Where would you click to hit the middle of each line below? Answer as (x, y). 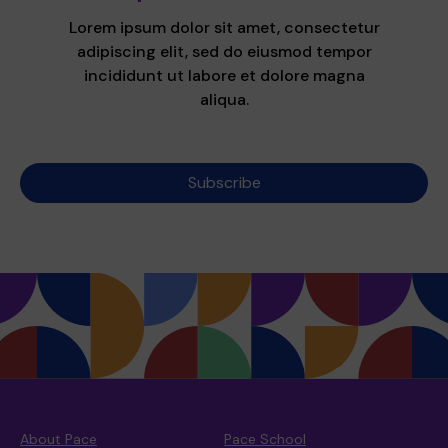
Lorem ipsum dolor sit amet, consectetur (224, 27)
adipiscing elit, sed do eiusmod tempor (224, 51)
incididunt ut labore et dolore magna (224, 75)
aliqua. (224, 99)
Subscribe (224, 182)
